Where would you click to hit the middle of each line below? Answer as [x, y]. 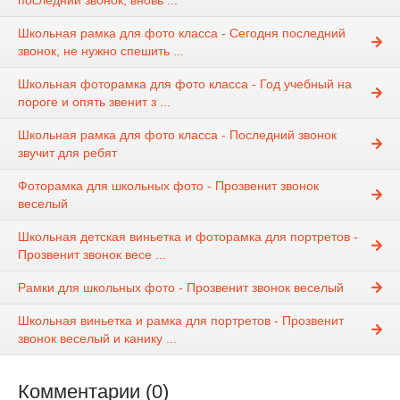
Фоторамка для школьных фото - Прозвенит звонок [168, 186]
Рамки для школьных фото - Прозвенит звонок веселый [181, 288]
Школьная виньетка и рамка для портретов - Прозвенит [181, 321]
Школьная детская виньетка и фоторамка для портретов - [188, 237]
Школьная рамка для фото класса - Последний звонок [177, 135]
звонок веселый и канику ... [97, 339]
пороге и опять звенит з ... [94, 102]
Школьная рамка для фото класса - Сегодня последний [182, 33]
